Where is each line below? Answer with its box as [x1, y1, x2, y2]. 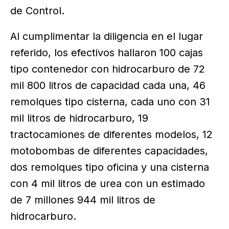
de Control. [10, 5, 64, 17]
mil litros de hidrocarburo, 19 [10, 112, 148, 124]
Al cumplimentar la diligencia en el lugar [10, 30, 203, 42]
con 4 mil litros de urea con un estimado [10, 177, 205, 190]
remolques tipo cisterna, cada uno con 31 [10, 96, 210, 108]
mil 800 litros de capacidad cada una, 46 [10, 79, 205, 91]
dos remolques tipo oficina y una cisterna [10, 161, 209, 173]
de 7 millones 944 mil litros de [10, 194, 155, 206]
